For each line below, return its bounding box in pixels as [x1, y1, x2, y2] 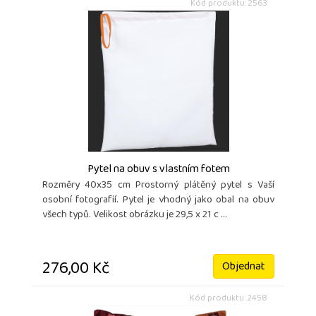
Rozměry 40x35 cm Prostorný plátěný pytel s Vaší [42, 175, 274, 196]
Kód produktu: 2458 [190, 289, 267, 308]
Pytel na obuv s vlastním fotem [87, 158, 230, 181]
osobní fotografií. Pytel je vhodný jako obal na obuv [42, 190, 274, 211]
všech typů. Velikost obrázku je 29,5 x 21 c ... [42, 205, 227, 226]
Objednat [222, 255, 265, 279]
